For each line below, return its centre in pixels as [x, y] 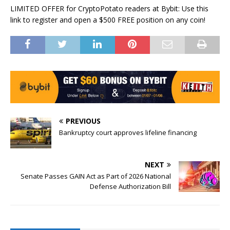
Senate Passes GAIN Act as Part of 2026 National [96, 176]
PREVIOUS [83, 121]
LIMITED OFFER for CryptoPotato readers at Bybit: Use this [109, 8]
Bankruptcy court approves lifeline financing [128, 132]
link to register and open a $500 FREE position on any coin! [108, 20]
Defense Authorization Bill [130, 186]
